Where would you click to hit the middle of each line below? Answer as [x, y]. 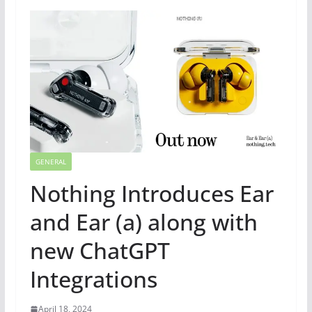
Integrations [96, 279]
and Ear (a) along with [143, 222]
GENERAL [50, 162]
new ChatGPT [100, 251]
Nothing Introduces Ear [151, 194]
